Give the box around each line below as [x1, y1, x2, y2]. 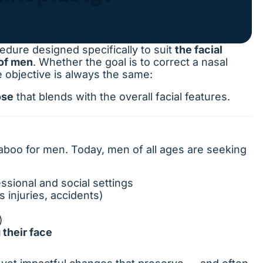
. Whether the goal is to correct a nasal [33, 56, 228, 68]
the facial [175, 43, 222, 56]
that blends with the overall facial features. [14, 90, 230, 103]
